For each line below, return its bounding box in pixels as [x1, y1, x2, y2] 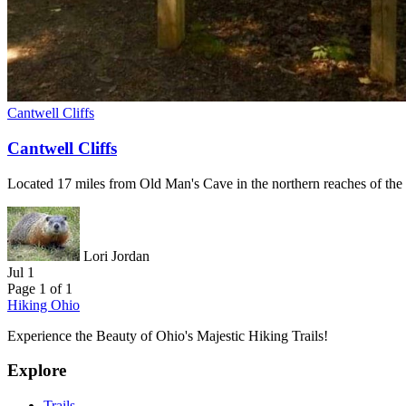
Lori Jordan [83, 247, 150, 264]
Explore [7, 361, 66, 381]
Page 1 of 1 [7, 280, 72, 296]
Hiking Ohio [7, 296, 80, 313]
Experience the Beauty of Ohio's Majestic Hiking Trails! [7, 327, 328, 343]
